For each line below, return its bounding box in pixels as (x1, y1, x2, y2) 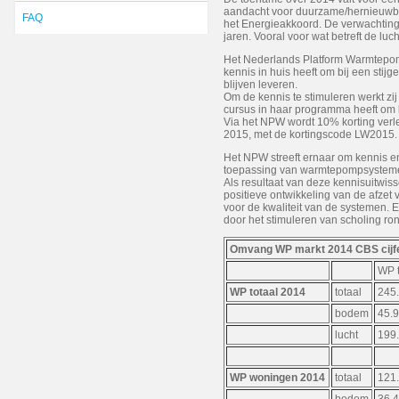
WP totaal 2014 (230, 286, 305, 299)
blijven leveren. (224, 78, 297, 92)
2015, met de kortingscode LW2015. (224, 128, 397, 142)
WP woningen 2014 (230, 371, 325, 385)
